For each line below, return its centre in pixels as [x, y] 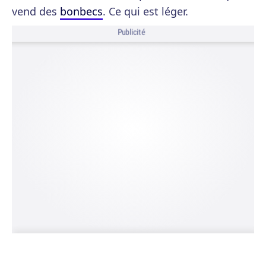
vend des [36, 11]
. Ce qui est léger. [145, 11]
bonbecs [81, 11]
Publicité [131, 32]
